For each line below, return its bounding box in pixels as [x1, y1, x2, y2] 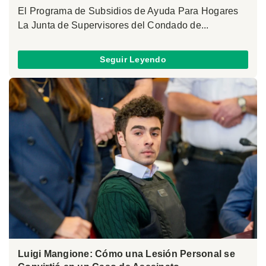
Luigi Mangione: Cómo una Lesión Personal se [18, 249, 235, 259]
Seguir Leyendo [100, 55, 166, 65]
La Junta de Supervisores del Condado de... [18, 20, 209, 30]
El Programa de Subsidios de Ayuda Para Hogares [18, 5, 239, 16]
